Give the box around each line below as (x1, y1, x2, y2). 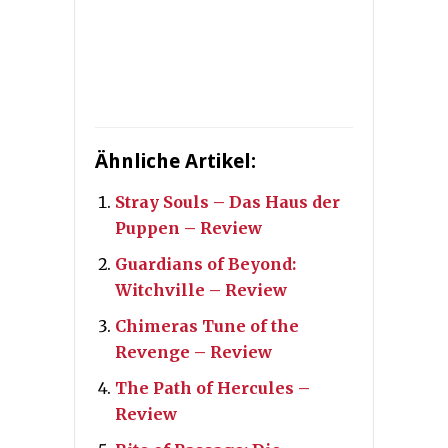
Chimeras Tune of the (115, 316, 299, 337)
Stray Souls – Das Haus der (115, 192, 340, 213)
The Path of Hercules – (115, 378, 310, 399)
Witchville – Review (115, 280, 287, 301)
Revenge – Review (115, 342, 272, 363)
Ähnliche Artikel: (95, 149, 256, 174)
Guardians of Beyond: (115, 254, 296, 275)
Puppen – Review (115, 218, 262, 239)
